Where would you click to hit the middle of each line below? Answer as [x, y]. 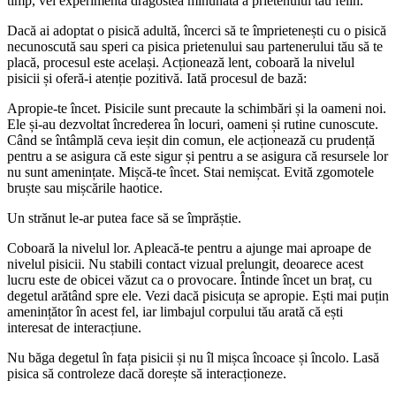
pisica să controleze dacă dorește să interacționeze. [147, 373]
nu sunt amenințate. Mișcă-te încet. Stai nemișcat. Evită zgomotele [190, 171]
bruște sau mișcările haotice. [85, 187]
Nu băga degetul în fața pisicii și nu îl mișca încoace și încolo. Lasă [193, 357]
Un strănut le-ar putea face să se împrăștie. [124, 217]
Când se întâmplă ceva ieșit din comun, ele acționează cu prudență [191, 140]
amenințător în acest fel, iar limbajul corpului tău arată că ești [175, 311]
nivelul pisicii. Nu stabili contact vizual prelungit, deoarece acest [185, 263]
